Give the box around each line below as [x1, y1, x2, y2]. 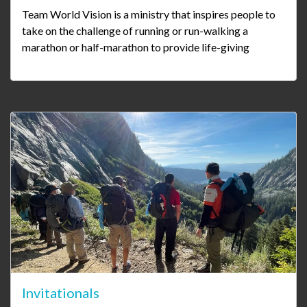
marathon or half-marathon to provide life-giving [22, 40, 249, 54]
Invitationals [22, 284, 99, 302]
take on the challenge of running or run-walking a [22, 24, 248, 38]
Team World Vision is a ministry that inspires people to [22, 8, 275, 21]
